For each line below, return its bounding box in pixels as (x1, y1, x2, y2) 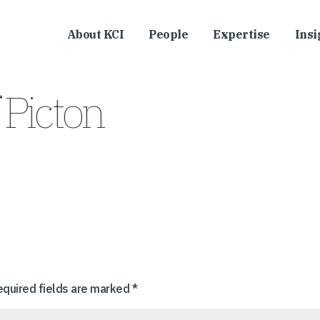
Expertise (213, 27, 270, 41)
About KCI (66, 27, 124, 41)
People (149, 27, 188, 41)
